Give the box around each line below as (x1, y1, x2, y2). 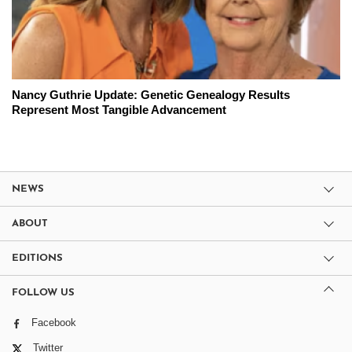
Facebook (31, 317, 76, 329)
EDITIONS (12, 253, 63, 264)
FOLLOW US (12, 288, 75, 299)
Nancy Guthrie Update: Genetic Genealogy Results (12, 88, 290, 102)
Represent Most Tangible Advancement (12, 103, 226, 117)
